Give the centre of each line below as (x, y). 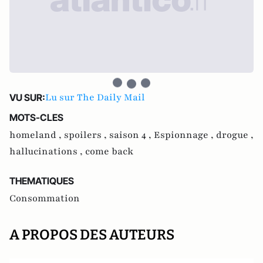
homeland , (37, 135)
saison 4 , (131, 135)
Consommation (45, 198)
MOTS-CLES (36, 117)
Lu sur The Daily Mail (95, 97)
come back (109, 151)
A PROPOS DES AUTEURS (92, 235)
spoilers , (87, 135)
